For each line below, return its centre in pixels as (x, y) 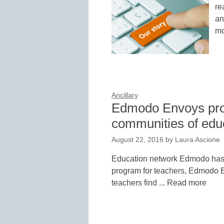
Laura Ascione (197, 140)
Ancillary (125, 95)
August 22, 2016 (137, 140)
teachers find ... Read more (159, 183)
